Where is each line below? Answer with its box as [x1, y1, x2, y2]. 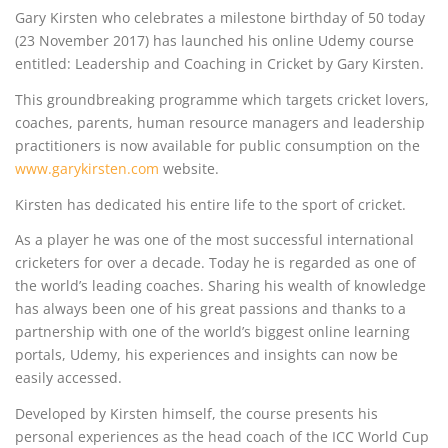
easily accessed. [15, 368, 122, 388]
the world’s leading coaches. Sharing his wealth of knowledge [15, 276, 426, 296]
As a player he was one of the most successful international [15, 230, 414, 250]
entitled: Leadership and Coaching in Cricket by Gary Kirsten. [15, 53, 424, 73]
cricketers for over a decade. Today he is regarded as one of [15, 253, 416, 273]
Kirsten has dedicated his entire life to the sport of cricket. [15, 194, 406, 214]
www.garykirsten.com [15, 158, 159, 178]
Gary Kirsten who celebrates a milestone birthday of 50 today [15, 7, 425, 27]
